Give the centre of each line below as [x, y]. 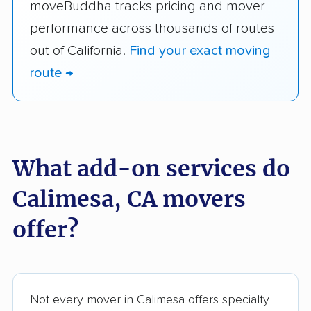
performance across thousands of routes [152, 28]
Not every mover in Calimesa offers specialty [150, 300]
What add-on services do [151, 168]
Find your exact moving [200, 50]
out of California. [79, 50]
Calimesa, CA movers [129, 199]
